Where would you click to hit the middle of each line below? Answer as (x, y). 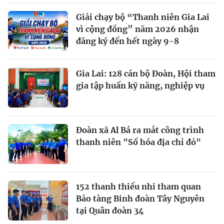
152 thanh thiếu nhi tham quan (138, 186)
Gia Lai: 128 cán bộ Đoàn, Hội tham (146, 73)
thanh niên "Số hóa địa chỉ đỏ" (138, 142)
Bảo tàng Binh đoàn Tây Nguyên (140, 198)
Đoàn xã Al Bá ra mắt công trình (140, 130)
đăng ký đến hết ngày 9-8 (127, 41)
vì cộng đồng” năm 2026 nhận (137, 29)
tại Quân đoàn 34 (110, 210)
